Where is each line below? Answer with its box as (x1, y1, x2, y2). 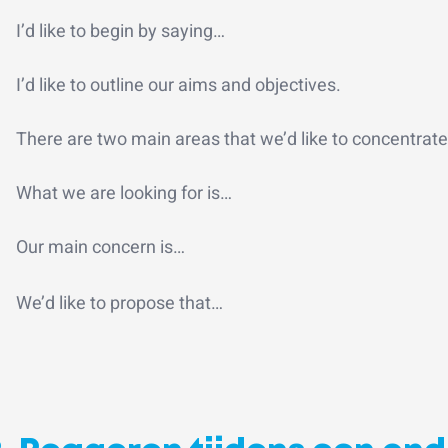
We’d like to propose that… (16, 289, 223, 317)
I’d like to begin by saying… (16, 17, 225, 45)
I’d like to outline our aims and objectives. (16, 71, 341, 99)
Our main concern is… (16, 233, 189, 261)
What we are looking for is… (16, 179, 232, 207)
